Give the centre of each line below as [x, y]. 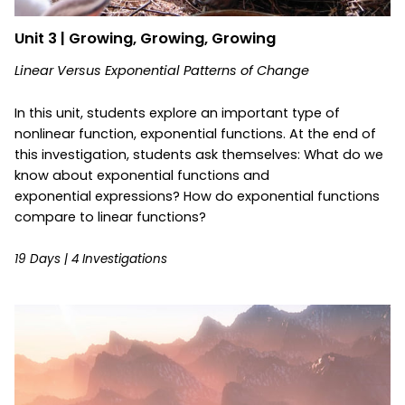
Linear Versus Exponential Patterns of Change [162, 70]
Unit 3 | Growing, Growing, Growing [145, 38]
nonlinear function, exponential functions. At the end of [195, 133]
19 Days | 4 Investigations [91, 259]
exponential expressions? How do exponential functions [197, 196]
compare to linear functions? [110, 217]
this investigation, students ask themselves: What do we [199, 154]
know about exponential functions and [142, 175]
